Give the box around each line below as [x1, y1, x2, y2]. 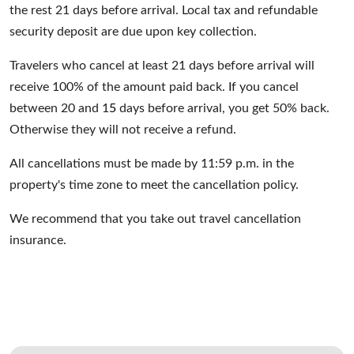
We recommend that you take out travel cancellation [9, 213, 301, 225]
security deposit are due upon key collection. [9, 25, 257, 38]
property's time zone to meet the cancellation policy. [9, 179, 299, 191]
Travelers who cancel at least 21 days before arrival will [9, 59, 314, 72]
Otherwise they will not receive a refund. [9, 123, 236, 136]
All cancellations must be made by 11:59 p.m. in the [9, 157, 294, 170]
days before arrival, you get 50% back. [116, 102, 330, 115]
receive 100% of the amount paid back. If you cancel [9, 81, 299, 93]
